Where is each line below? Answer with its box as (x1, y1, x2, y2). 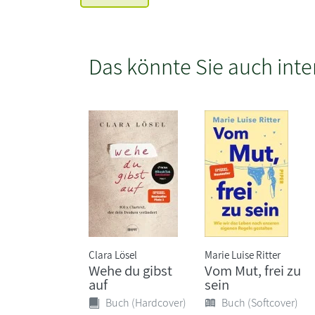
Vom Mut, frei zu (205, 260, 302, 280)
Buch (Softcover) (221, 295, 299, 310)
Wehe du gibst (89, 260, 172, 280)
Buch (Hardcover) (105, 295, 186, 310)
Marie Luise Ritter (205, 247, 281, 262)
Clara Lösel (89, 247, 137, 262)
